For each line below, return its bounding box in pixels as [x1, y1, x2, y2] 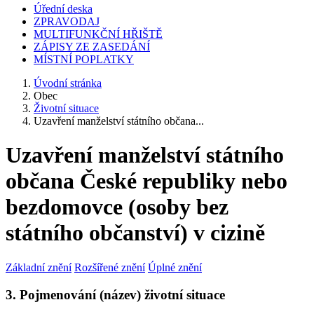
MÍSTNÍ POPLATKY [34, 53, 134, 65]
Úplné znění [148, 261, 202, 273]
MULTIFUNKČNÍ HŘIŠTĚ [34, 28, 163, 40]
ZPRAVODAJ [34, 15, 100, 27]
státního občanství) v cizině [6, 220, 265, 246]
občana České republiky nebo [6, 168, 287, 194]
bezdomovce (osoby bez [6, 194, 228, 220]
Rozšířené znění [74, 261, 145, 273]
